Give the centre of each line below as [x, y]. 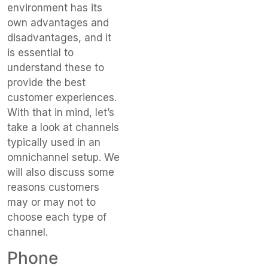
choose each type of [57, 217]
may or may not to [51, 202]
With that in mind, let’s [61, 112]
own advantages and [58, 22]
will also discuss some [61, 172]
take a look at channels [63, 127]
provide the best [46, 82]
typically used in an [54, 142]
